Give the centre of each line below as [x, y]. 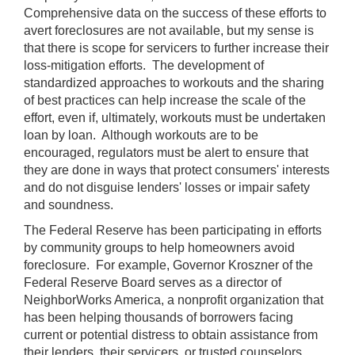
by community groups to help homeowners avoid [159, 247]
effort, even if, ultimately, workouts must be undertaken [175, 117]
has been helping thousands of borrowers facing [158, 317]
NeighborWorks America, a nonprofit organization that [174, 300]
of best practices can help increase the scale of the [165, 100]
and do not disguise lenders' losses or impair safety [167, 187]
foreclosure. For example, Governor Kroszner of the [168, 265]
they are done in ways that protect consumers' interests [177, 170]
